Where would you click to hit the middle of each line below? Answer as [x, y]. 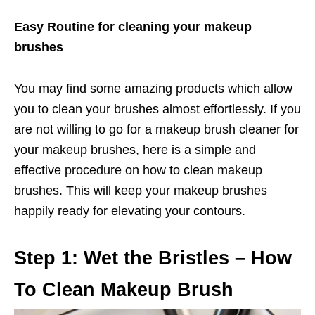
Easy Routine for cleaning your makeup [133, 26]
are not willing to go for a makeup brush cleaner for [156, 129]
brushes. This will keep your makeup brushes [141, 190]
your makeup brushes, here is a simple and [135, 149]
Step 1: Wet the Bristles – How [153, 258]
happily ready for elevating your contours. [130, 211]
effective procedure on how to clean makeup [138, 170]
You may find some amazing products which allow [153, 88]
